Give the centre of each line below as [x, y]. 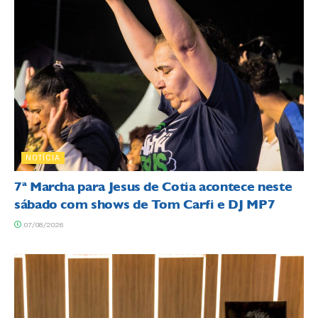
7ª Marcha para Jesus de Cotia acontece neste [153, 187]
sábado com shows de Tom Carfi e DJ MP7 [145, 205]
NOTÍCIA [43, 158]
